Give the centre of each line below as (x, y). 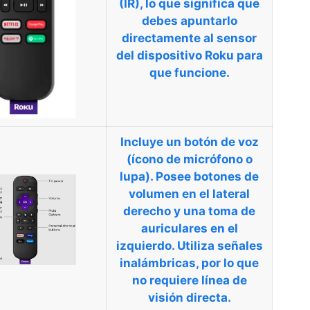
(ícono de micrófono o (189, 159)
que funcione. (189, 72)
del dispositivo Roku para (189, 55)
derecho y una (166, 211)
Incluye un (152, 142)
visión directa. (189, 297)
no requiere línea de (189, 280)
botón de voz (221, 142)
